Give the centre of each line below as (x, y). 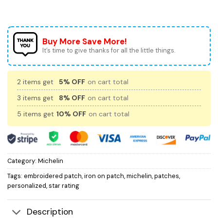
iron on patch (104, 176)
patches (167, 176)
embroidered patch (53, 176)
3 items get (36, 98)
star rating (64, 185)
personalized (27, 185)
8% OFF (72, 98)
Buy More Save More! (85, 42)
